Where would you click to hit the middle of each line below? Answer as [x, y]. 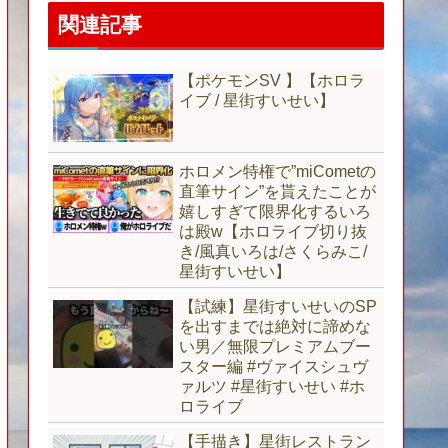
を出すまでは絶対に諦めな [275, 326]
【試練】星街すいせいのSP [278, 306]
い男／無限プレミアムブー [275, 346]
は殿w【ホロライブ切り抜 [273, 231]
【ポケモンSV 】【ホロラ [272, 80]
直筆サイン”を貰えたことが [277, 191]
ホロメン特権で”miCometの [277, 171]
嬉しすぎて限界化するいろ [275, 211]
